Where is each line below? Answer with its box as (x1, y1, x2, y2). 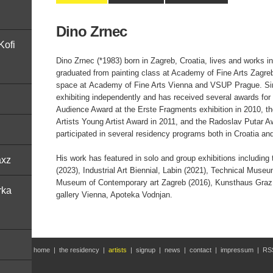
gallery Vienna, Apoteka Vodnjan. (56, 190, 172, 199)
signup (136, 246, 155, 253)
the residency (59, 246, 99, 253)
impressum (221, 246, 253, 253)
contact (190, 246, 211, 253)
